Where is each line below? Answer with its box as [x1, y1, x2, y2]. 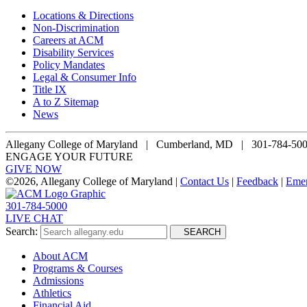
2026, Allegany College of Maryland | [14, 175, 180, 187]
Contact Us [180, 175, 229, 187]
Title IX [33, 83, 66, 95]
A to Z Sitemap [33, 95, 99, 108]
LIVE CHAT [5, 212, 63, 224]
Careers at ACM [33, 34, 103, 46]
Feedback [236, 175, 278, 187]
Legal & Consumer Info [33, 71, 136, 83]
